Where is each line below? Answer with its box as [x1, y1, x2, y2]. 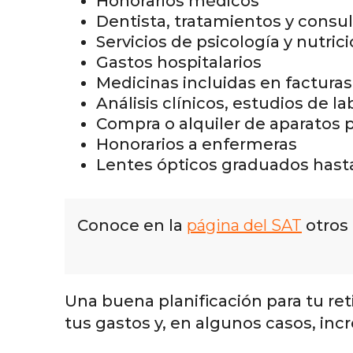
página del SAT [187, 216, 302, 236]
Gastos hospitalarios [96, 53, 262, 72]
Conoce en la [77, 216, 187, 236]
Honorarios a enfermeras [96, 135, 297, 154]
